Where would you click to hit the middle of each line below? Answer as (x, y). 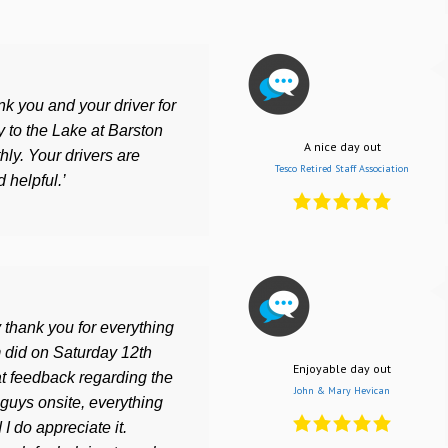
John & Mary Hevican (342, 391)
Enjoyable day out (342, 369)
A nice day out (342, 146)
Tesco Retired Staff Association (342, 168)
